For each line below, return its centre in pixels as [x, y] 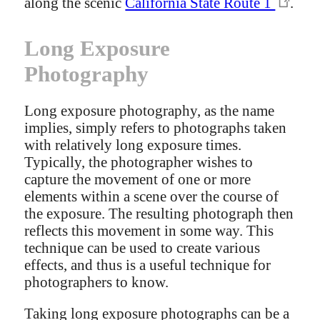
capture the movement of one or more [138, 179]
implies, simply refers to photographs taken [156, 127]
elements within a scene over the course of [152, 196]
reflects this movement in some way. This [149, 230]
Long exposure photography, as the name [150, 110]
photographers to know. [97, 281]
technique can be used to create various [142, 247]
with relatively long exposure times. [133, 144]
